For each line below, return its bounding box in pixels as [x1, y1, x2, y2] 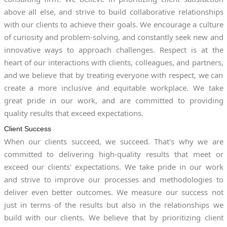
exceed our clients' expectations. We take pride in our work [4, 161, 223, 172]
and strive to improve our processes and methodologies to [4, 174, 223, 184]
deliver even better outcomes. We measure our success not [4, 186, 223, 197]
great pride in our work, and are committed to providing [4, 95, 223, 105]
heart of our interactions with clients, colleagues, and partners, [4, 57, 223, 67]
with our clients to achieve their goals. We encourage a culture [4, 19, 223, 29]
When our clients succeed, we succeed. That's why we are [4, 136, 223, 146]
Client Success [4, 124, 51, 133]
